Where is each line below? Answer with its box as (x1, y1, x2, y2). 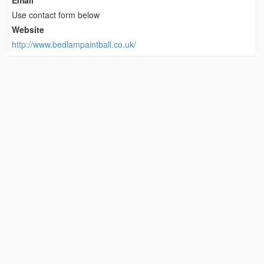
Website (12, 23, 44, 35)
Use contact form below (12, 8, 100, 21)
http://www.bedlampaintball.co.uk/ (12, 38, 136, 50)
